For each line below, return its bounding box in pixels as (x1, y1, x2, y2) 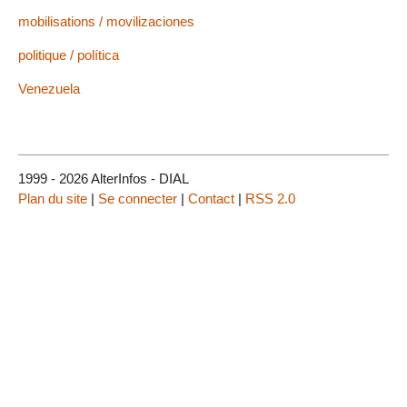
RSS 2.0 (245, 191, 295, 207)
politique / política (18, 47, 119, 64)
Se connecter (98, 191, 177, 207)
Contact (188, 191, 234, 207)
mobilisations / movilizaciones (18, 14, 194, 30)
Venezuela (18, 81, 80, 97)
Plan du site (18, 191, 87, 207)
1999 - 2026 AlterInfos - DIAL (18, 171, 189, 187)
